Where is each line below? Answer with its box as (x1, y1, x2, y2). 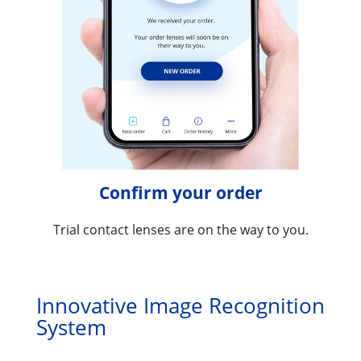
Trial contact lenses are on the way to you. (52, 220, 309, 239)
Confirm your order (98, 180, 263, 204)
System (35, 312, 106, 342)
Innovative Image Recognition (35, 290, 325, 320)
